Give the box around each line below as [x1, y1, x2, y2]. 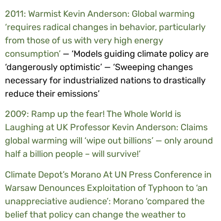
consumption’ [5, 48, 63, 59]
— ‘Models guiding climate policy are [63, 48, 209, 59]
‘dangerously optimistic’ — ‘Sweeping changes [5, 61, 193, 73]
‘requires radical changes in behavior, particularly [5, 21, 206, 33]
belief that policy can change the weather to [5, 209, 185, 220]
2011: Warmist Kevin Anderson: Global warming [5, 8, 195, 19]
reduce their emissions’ [5, 88, 100, 99]
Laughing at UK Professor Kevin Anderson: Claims [5, 122, 208, 133]
